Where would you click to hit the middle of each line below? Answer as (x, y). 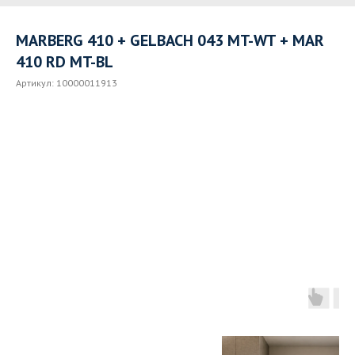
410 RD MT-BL (65, 62)
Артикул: (36, 83)
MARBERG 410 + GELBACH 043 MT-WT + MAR (170, 40)
